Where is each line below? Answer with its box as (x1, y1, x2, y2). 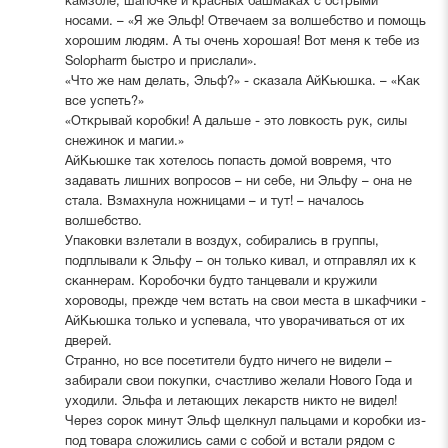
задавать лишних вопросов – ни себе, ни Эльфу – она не (64, 175, 412, 188)
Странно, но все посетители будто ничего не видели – (64, 355, 392, 368)
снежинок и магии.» (64, 135, 184, 148)
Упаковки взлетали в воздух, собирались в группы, (64, 235, 379, 248)
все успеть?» (64, 95, 144, 108)
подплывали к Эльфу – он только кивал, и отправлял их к (64, 255, 416, 268)
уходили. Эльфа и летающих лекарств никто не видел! (64, 395, 397, 408)
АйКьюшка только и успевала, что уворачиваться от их (64, 315, 405, 328)
